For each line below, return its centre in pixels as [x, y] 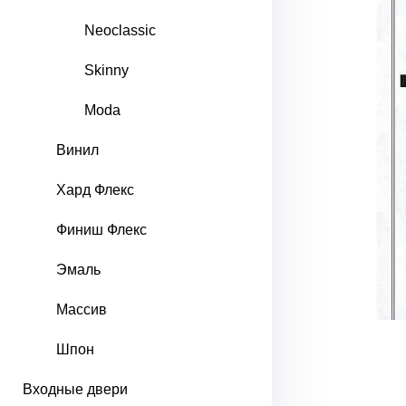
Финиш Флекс [101, 230]
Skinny [106, 70]
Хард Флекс [95, 190]
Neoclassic [120, 30]
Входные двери [75, 389]
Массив [82, 309]
